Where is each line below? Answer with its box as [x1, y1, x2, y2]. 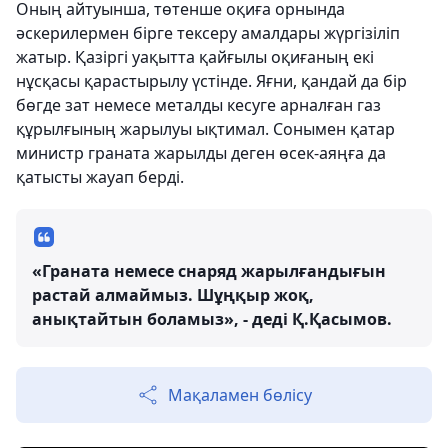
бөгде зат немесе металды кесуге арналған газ [16, 94, 381, 117]
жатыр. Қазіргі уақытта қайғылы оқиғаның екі [16, 46, 374, 69]
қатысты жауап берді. [16, 166, 184, 189]
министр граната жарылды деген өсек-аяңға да [16, 142, 386, 165]
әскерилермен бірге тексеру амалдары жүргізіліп [16, 22, 400, 45]
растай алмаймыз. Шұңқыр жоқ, [32, 284, 314, 307]
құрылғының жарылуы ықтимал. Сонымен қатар [16, 118, 395, 141]
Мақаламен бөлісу [168, 384, 312, 407]
